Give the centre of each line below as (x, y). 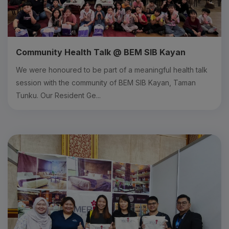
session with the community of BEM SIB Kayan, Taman (106, 82)
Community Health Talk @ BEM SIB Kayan (101, 52)
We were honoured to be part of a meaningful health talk (112, 70)
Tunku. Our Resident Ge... (58, 95)
